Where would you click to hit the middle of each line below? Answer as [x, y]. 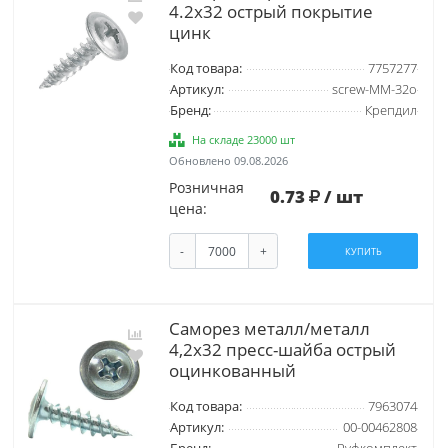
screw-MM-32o [374, 89]
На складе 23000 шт [244, 139]
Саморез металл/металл [269, 329]
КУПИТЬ [363, 251]
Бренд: [190, 110]
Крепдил [390, 110]
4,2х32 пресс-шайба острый [282, 350]
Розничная [206, 187]
